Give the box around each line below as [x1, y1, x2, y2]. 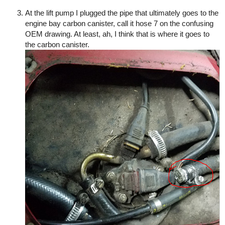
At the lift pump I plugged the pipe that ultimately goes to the [25, 9, 218, 17]
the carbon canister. [25, 40, 89, 49]
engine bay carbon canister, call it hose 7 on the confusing [25, 19, 213, 28]
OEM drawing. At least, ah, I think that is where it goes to [25, 30, 209, 38]
